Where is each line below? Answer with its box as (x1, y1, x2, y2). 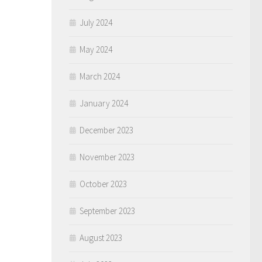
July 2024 (80, 17, 112, 28)
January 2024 (80, 98, 128, 109)
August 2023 (80, 232, 122, 243)
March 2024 (80, 71, 120, 82)
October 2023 (80, 178, 127, 189)
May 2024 (80, 44, 112, 55)
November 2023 (80, 151, 135, 163)
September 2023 (80, 205, 135, 216)
